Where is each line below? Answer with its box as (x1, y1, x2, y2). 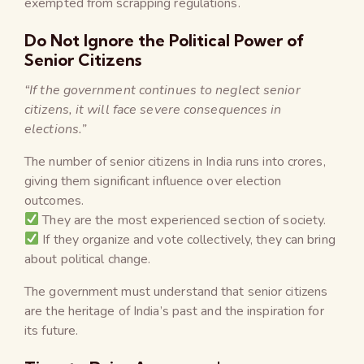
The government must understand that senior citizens (24, 282, 328, 301)
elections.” (24, 119, 87, 138)
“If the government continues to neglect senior (24, 80, 301, 99)
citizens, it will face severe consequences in (24, 100, 282, 119)
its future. (24, 321, 79, 340)
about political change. (24, 249, 151, 268)
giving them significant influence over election (24, 171, 281, 190)
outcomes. (24, 191, 84, 210)
